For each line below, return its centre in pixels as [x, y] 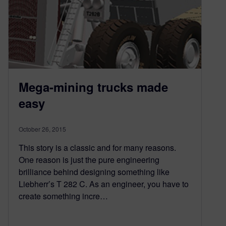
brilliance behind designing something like [94, 172]
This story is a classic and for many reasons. [97, 148]
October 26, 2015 [42, 129]
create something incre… [63, 196]
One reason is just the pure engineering [89, 160]
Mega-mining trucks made [93, 87]
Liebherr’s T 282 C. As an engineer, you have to [104, 184]
